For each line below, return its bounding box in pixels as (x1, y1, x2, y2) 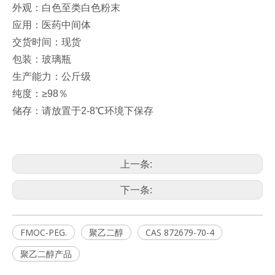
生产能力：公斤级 (12, 71, 91, 82)
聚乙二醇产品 (20, 248, 72, 260)
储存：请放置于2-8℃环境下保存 (12, 106, 153, 117)
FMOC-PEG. (20, 227, 67, 239)
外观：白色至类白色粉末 (12, 2, 120, 14)
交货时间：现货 (12, 37, 81, 48)
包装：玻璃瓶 (12, 54, 71, 65)
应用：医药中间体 (12, 20, 91, 31)
